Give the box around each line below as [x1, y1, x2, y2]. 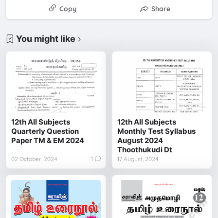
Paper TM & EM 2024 [11, 136, 85, 145]
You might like [16, 34, 76, 44]
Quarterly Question [11, 127, 79, 136]
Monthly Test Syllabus [117, 127, 196, 136]
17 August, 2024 [117, 155, 159, 163]
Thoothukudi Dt [117, 145, 173, 155]
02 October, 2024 [11, 155, 58, 163]
